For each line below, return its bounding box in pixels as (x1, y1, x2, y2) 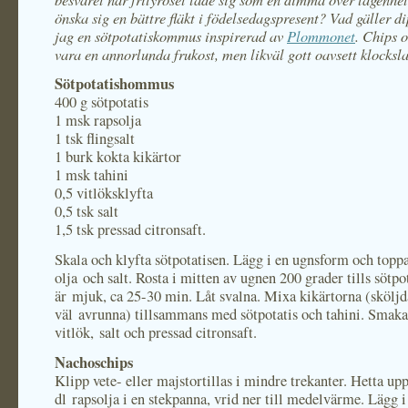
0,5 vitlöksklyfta (55, 183, 153, 203)
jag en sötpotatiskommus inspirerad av (55, 25, 287, 46)
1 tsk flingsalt (55, 128, 135, 148)
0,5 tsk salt (55, 201, 118, 221)
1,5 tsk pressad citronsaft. (55, 219, 206, 240)
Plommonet (287, 25, 355, 46)
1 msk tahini (55, 165, 128, 185)
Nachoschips (55, 352, 133, 373)
